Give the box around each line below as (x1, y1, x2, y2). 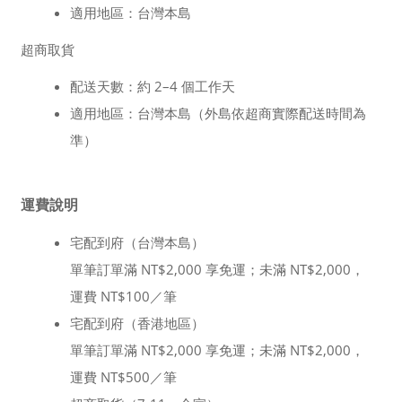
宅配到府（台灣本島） (70, 233, 205, 251)
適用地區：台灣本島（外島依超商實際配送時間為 (70, 104, 366, 122)
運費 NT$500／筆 (70, 368, 177, 386)
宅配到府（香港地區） (70, 314, 205, 332)
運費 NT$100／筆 (70, 287, 177, 305)
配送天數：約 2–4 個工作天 (70, 77, 235, 95)
